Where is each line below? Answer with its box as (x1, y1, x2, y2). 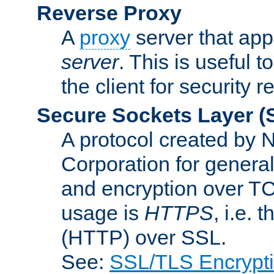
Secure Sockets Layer (37, 103, 253, 127)
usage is (61, 201, 144, 224)
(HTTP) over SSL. (61, 225, 226, 249)
